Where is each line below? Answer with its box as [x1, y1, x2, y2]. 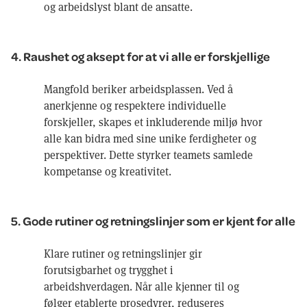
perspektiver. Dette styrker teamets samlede [44, 147, 253, 162]
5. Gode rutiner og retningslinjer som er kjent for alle [11, 212, 295, 228]
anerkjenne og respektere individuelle [44, 97, 226, 112]
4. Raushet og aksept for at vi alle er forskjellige [11, 48, 270, 64]
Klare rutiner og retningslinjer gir [44, 245, 202, 260]
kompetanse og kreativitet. [44, 163, 171, 178]
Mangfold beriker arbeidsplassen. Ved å [44, 81, 233, 96]
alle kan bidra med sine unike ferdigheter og [44, 130, 256, 145]
